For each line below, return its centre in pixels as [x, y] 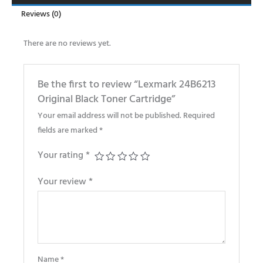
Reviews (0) [41, 15]
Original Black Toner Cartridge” [106, 99]
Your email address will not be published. [109, 116]
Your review [63, 182]
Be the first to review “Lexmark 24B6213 [126, 85]
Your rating [61, 155]
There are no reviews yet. [67, 44]
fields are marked [68, 130]
